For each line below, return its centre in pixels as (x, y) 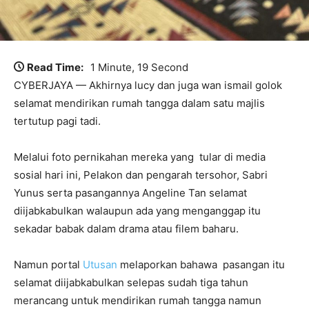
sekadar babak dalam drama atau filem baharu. (126, 228)
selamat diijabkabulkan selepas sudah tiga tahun (131, 282)
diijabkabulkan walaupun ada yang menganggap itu (137, 210)
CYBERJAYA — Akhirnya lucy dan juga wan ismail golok (148, 85)
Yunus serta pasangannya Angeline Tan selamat (130, 192)
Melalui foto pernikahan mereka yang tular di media (140, 157)
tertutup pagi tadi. (57, 121)
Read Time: (55, 67)
